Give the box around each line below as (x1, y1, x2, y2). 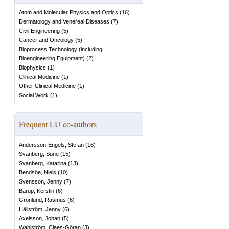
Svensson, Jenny (19, 178, 62, 185)
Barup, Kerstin (19, 188, 54, 194)
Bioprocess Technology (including (19, 46, 102, 52)
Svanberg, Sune (19, 151, 59, 157)
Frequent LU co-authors (19, 119, 97, 129)
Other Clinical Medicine (19, 83, 76, 89)
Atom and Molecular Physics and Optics (19, 9, 118, 15)
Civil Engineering (19, 28, 60, 34)
